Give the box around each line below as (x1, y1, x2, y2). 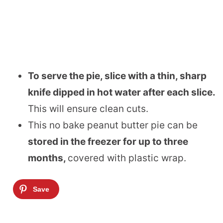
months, (28, 152, 68, 164)
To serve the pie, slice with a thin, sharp (28, 70, 207, 82)
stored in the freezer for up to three (28, 135, 188, 147)
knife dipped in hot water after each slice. (28, 86, 215, 98)
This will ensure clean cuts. (28, 103, 148, 114)
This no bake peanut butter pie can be (28, 119, 198, 131)
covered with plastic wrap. (68, 152, 186, 164)
